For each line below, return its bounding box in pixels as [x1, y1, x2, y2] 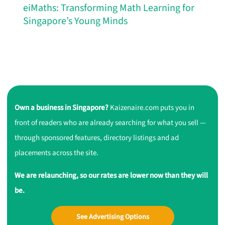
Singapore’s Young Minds [23, 14, 128, 29]
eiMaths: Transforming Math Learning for [23, 1, 194, 16]
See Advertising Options [76, 211, 149, 222]
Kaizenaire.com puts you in [108, 102, 195, 113]
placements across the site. [15, 147, 99, 158]
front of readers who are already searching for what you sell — [15, 117, 206, 128]
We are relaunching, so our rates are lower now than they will [15, 170, 208, 181]
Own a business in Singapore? [15, 102, 109, 113]
